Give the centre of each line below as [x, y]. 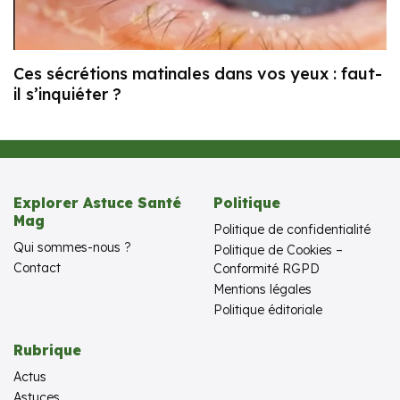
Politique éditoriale [268, 310]
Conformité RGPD [267, 269]
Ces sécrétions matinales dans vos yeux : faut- [198, 74]
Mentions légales [262, 290]
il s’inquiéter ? [67, 95]
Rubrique [47, 350]
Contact [37, 268]
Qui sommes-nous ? [72, 248]
